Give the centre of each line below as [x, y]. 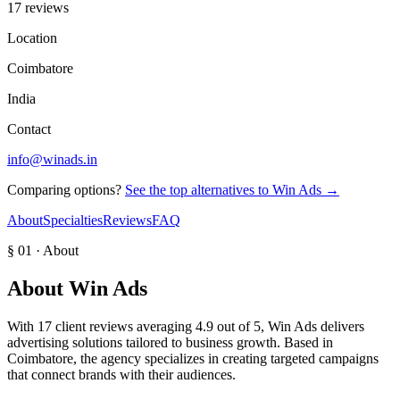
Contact [29, 129]
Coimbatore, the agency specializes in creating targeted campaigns [193, 358]
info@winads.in [52, 159]
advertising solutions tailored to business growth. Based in [170, 342]
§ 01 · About [43, 250]
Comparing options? [64, 189]
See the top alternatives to [199, 189]
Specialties [73, 220]
